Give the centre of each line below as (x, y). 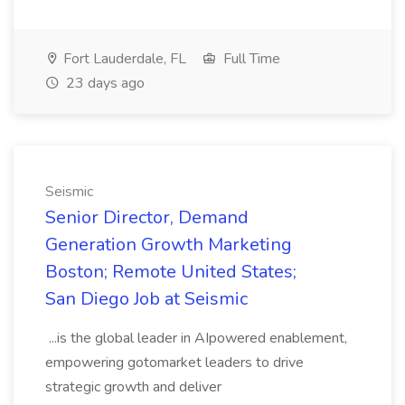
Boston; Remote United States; (171, 272)
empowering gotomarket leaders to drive (174, 363)
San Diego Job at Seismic (146, 299)
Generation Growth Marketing (169, 245)
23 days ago (104, 83)
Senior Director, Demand (147, 217)
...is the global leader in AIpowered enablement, (196, 338)
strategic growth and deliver (133, 387)
